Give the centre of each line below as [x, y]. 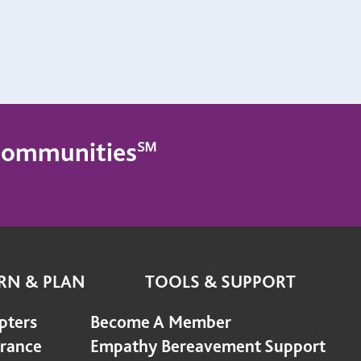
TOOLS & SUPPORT [220, 281]
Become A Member [161, 322]
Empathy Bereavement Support [208, 346]
